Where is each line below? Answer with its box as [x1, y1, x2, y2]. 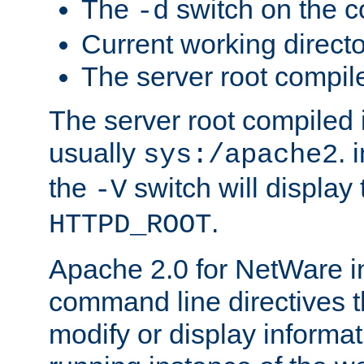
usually [49, 136, 143, 168]
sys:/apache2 [143, 139, 338, 171]
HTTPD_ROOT [49, 209, 211, 240]
